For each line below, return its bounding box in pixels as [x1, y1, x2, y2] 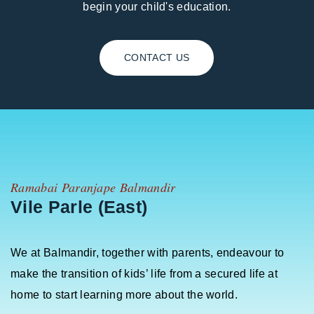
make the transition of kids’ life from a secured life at [11, 268, 278, 280]
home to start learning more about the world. [11, 289, 238, 301]
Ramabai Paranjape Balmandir [11, 179, 176, 196]
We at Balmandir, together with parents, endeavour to [11, 247, 285, 259]
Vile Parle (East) [11, 197, 148, 217]
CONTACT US [124, 52, 190, 64]
